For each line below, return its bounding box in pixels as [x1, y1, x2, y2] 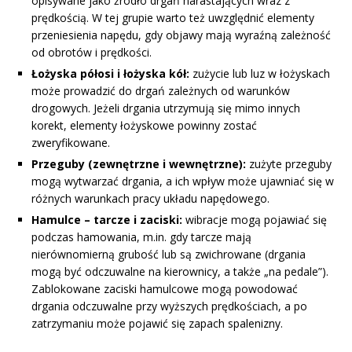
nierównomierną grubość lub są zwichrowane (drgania [31, 246, 306, 262]
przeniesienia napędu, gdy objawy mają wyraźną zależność [31, 27, 331, 42]
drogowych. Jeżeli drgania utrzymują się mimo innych [31, 100, 300, 115]
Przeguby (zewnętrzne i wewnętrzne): [31, 156, 246, 171]
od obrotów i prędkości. [31, 44, 152, 60]
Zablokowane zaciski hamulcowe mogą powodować [31, 280, 298, 296]
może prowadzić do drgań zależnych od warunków [31, 82, 290, 98]
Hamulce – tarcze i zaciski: [31, 211, 182, 227]
